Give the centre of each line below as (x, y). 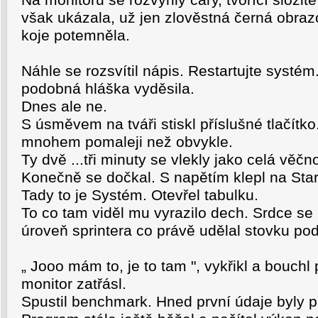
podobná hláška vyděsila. (108, 89)
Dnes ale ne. (64, 106)
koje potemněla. (76, 35)
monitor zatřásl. (74, 284)
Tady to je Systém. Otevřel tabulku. (140, 195)
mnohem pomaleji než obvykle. (127, 142)
